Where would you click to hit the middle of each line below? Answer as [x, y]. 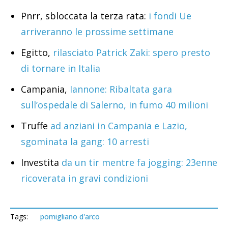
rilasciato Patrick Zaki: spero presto [132, 53]
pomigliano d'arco [70, 217]
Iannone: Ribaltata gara [121, 89]
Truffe [34, 126]
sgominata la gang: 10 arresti [85, 142]
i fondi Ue [169, 16]
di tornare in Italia [61, 68]
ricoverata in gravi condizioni [84, 178]
